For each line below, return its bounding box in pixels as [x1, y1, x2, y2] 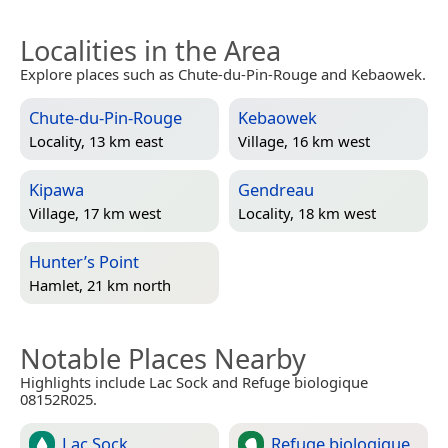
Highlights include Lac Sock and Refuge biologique [20, 372, 368, 393]
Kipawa [29, 178, 84, 202]
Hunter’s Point [29, 250, 139, 274]
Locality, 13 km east [29, 130, 163, 151]
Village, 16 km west [238, 130, 370, 151]
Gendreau [238, 178, 314, 202]
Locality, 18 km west [238, 202, 376, 223]
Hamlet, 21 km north [29, 274, 171, 295]
